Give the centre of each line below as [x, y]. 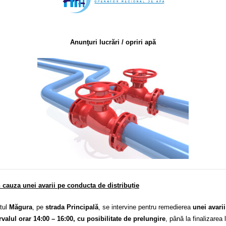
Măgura [21, 207]
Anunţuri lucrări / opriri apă [113, 42]
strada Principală [72, 207]
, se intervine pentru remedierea [146, 207]
